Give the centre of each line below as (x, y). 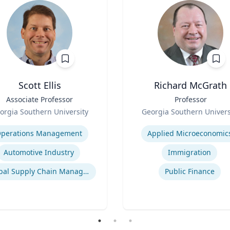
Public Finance (189, 171)
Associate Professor (40, 99)
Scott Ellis (40, 85)
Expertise (141, 123)
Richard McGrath (190, 85)
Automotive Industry (39, 152)
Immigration (189, 152)
